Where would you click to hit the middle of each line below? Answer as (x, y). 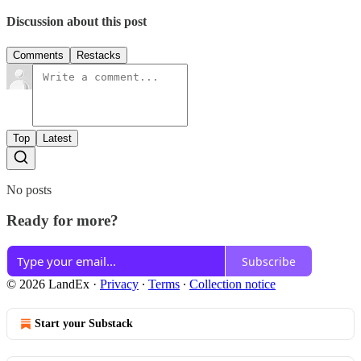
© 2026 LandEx (48, 284)
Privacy (119, 284)
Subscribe (269, 261)
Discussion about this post (77, 22)
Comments (38, 55)
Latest (57, 138)
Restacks (99, 55)
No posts (29, 189)
